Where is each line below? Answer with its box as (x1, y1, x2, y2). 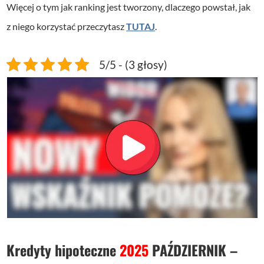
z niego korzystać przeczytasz (6, 20, 127, 32)
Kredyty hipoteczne (6, 239, 120, 261)
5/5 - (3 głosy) (99, 57, 168, 71)
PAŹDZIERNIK (152, 239, 227, 261)
